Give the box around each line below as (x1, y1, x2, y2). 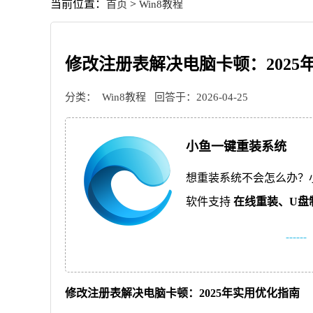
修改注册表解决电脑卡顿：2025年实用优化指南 (65, 287, 300, 299)
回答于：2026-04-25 (152, 92, 248, 103)
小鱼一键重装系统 (186, 140, 286, 154)
